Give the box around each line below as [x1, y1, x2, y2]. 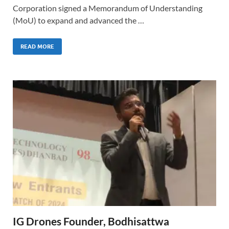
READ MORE [20, 43, 54, 51]
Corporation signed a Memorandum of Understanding [13, 3, 202, 13]
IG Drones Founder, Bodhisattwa [13, 215, 169, 228]
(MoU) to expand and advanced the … [13, 15, 144, 26]
